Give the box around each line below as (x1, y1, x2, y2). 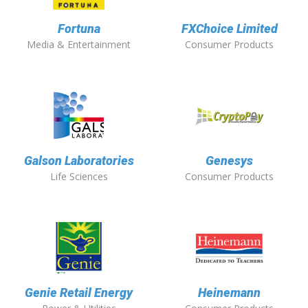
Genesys (206, 153, 253, 168)
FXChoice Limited (181, 21, 278, 36)
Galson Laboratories (23, 153, 134, 168)
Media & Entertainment (27, 38, 131, 52)
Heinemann (198, 285, 261, 300)
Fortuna (57, 21, 100, 36)
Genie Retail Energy (25, 285, 133, 300)
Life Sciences (49, 170, 108, 184)
